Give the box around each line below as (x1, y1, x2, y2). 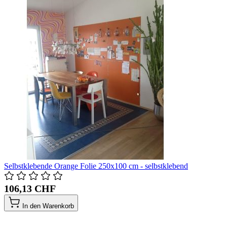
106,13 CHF (4, 183, 56, 195)
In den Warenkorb (22, 202, 74, 210)
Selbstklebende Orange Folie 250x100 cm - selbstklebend (4, 162, 188, 171)
